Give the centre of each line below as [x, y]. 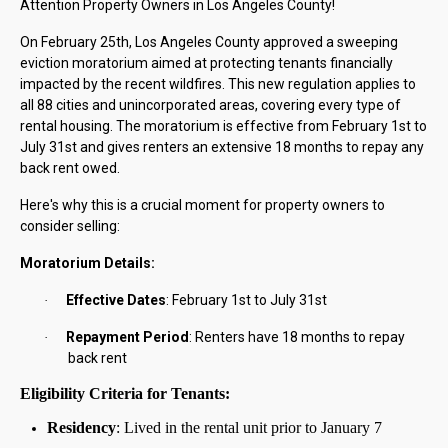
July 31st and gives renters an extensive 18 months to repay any [222, 147]
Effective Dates [116, 300]
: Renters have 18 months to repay [297, 337]
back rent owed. [70, 168]
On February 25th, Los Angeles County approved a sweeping [209, 42]
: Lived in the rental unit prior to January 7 [248, 428]
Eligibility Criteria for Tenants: [125, 394]
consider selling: [70, 226]
